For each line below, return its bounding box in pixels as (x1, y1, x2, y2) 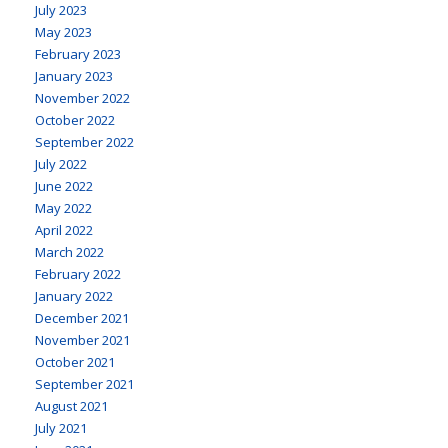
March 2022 (35, 242, 104, 261)
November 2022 (35, 88, 130, 107)
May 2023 (35, 22, 92, 41)
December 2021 (35, 308, 129, 327)
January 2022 (35, 286, 113, 305)
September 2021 (35, 374, 134, 393)
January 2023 (35, 66, 113, 85)
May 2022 (35, 198, 92, 217)
